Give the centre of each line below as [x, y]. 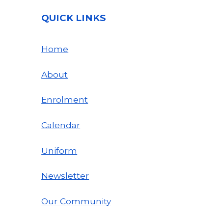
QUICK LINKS [74, 18]
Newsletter [65, 176]
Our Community [76, 201]
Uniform [59, 150]
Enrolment [65, 100]
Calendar [61, 125]
